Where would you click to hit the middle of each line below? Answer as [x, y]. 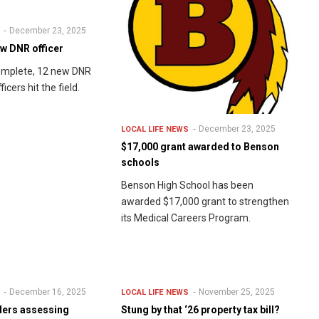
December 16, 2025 [48, 292]
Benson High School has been [187, 185]
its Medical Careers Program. [187, 218]
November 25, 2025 [236, 292]
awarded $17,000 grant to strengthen [205, 202]
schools [140, 163]
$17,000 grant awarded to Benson [200, 147]
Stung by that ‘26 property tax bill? [200, 310]
